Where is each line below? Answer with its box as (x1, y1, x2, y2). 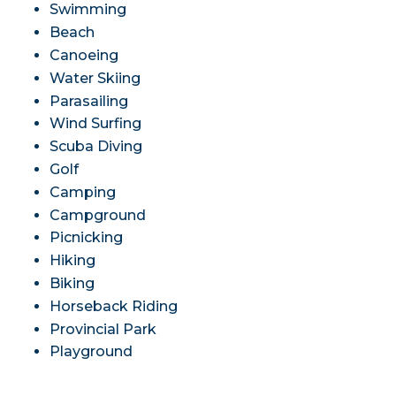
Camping (49, 183, 116, 201)
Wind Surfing (49, 115, 141, 133)
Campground (49, 206, 146, 224)
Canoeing (49, 47, 118, 65)
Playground (49, 343, 133, 361)
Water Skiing (49, 69, 141, 87)
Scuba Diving (49, 138, 142, 156)
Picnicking (49, 229, 123, 247)
